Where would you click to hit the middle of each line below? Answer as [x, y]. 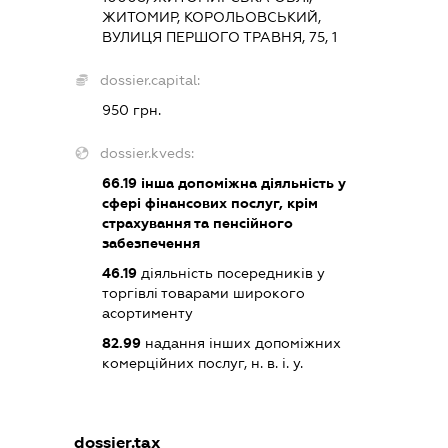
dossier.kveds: [147, 152]
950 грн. [132, 109]
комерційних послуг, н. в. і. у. [203, 362]
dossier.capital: [150, 79]
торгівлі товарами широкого [204, 292]
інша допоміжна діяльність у [242, 182]
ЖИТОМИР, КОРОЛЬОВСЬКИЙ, [212, 16]
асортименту [148, 312]
